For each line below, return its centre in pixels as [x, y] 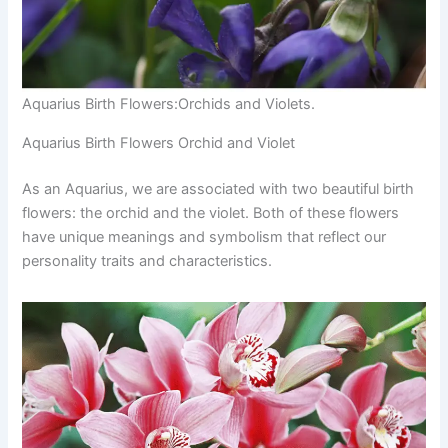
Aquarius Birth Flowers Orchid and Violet [159, 142]
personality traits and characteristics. [147, 260]
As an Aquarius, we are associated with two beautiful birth [218, 188]
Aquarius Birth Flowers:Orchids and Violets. [169, 104]
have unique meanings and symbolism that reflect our [204, 236]
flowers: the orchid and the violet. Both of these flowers [211, 212]
